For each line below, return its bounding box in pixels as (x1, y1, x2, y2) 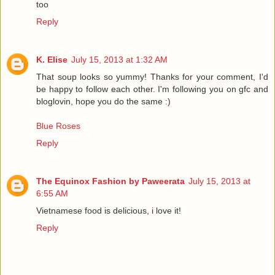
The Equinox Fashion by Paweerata (36, 176, 185, 187)
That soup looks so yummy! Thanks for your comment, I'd (36, 72, 268, 82)
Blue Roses (36, 121, 80, 131)
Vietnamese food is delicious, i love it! (36, 206, 181, 216)
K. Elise (36, 55, 68, 65)
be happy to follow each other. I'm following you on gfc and (36, 84, 268, 95)
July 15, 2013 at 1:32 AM (71, 55, 168, 65)
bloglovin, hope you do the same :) (36, 96, 171, 107)
